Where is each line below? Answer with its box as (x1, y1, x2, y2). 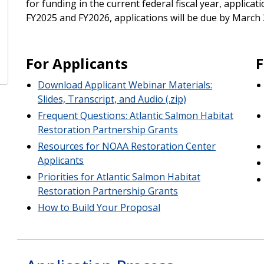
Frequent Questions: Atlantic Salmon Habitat (37, 108, 233, 122)
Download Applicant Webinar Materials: (37, 78, 212, 91)
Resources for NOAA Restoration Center (37, 139, 216, 153)
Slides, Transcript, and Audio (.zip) (37, 92, 186, 105)
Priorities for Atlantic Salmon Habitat (37, 170, 200, 183)
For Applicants (25, 53, 128, 73)
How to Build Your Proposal (37, 200, 160, 214)
